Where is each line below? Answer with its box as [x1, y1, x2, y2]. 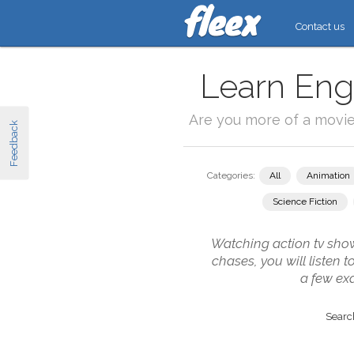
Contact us [296, 21, 345, 32]
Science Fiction [273, 196, 337, 207]
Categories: [207, 170, 255, 181]
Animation [307, 170, 350, 181]
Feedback [7, 119, 20, 167]
